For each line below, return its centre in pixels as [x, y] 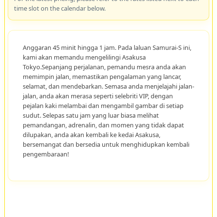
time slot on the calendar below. [60, 8]
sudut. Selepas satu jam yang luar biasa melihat [91, 115]
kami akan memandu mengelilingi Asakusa [84, 57]
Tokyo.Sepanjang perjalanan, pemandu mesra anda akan [104, 67]
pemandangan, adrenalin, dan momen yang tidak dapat [103, 125]
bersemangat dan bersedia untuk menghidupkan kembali [106, 144]
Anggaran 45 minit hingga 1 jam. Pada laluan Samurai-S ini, [107, 47]
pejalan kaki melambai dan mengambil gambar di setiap [103, 105]
